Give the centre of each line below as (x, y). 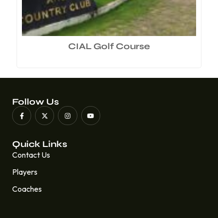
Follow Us (36, 102)
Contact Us (31, 155)
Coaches (27, 189)
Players (25, 172)
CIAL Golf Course (109, 46)
